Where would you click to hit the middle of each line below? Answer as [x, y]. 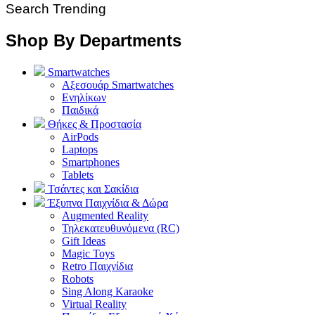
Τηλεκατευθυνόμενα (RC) [121, 228]
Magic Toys [88, 253]
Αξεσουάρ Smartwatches [118, 84]
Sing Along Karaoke [108, 291]
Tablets [78, 174]
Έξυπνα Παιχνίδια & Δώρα [107, 202]
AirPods [80, 136]
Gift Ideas [84, 240]
